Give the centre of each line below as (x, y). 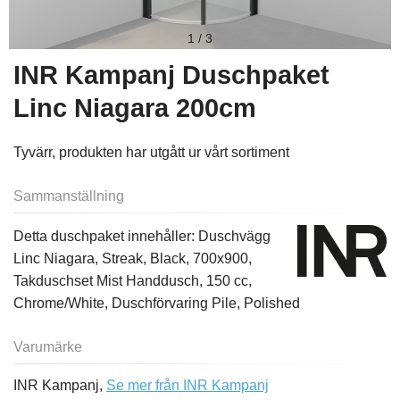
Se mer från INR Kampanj (187, 385)
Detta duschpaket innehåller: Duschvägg (142, 236)
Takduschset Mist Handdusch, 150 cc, (133, 281)
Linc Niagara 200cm (135, 108)
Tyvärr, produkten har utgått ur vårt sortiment (151, 152)
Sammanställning (69, 196)
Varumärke (48, 347)
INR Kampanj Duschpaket (171, 75)
